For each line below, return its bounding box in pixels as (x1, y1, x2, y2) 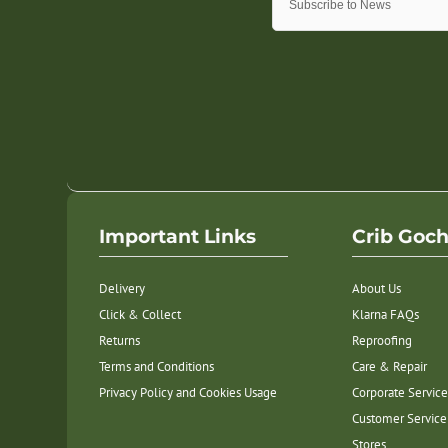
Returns (99, 332, 141, 350)
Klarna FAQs (351, 306, 419, 324)
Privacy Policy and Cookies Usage (99, 384, 278, 402)
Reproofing (351, 332, 412, 350)
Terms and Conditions (99, 358, 215, 376)
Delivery (99, 280, 146, 298)
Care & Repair (351, 358, 427, 376)
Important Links (99, 223, 257, 248)
